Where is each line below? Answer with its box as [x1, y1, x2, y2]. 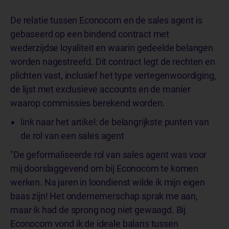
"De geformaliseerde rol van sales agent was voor [10, 149, 207, 160]
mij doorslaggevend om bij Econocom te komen [10, 163, 199, 174]
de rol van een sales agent [20, 130, 126, 141]
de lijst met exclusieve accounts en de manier [10, 83, 191, 95]
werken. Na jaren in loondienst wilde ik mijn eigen [10, 176, 205, 188]
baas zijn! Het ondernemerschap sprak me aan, [10, 190, 198, 201]
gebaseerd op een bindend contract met [10, 28, 170, 39]
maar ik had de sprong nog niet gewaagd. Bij [10, 204, 186, 215]
